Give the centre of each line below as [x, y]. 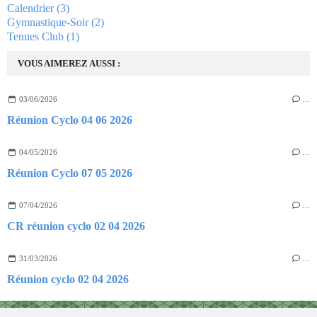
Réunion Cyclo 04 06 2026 [70, 120]
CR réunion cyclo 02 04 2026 [76, 226]
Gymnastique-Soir [48, 22]
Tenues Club [35, 36]
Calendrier [30, 8]
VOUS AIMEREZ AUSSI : [69, 63]
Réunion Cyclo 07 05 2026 [70, 173]
